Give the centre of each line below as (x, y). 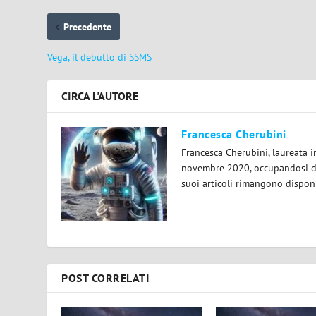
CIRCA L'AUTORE (100, 96)
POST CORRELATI (106, 278)
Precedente (88, 27)
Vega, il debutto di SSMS (100, 57)
